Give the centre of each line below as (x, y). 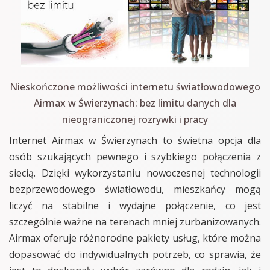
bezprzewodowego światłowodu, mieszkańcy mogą (135, 189)
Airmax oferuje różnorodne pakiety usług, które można (135, 238)
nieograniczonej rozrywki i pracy (135, 119)
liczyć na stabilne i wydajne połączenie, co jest (135, 205)
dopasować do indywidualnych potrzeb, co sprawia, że (135, 254)
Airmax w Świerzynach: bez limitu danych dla (135, 103)
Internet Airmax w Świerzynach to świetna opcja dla (135, 140)
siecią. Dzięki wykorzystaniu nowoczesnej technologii (135, 173)
